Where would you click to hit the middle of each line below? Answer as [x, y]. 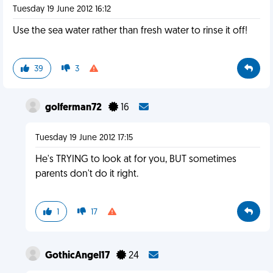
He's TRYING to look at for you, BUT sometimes [136, 160]
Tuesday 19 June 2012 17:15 [84, 138]
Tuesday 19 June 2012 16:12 [62, 9]
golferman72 [74, 108]
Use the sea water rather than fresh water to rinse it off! [130, 31]
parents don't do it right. [87, 174]
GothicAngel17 [78, 256]
